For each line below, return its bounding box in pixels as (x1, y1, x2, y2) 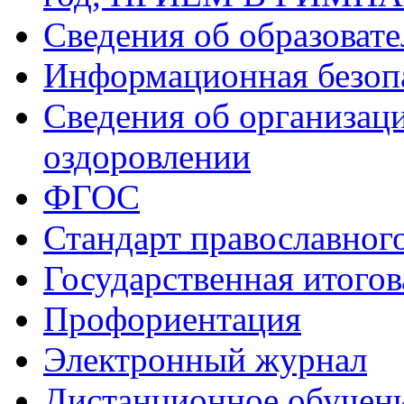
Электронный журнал (43, 339, 367, 379)
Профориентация (43, 298, 301, 338)
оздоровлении (43, 136, 251, 176)
